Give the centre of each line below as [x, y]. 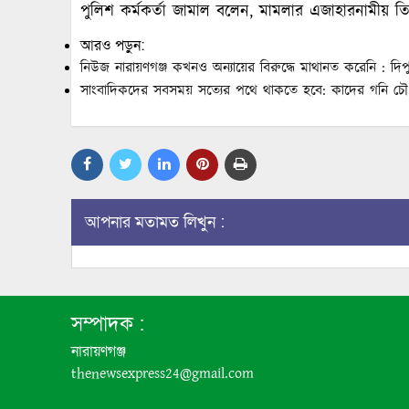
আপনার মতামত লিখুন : [155, 223]
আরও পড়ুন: [112, 46]
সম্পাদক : [108, 325]
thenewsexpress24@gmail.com [163, 374]
